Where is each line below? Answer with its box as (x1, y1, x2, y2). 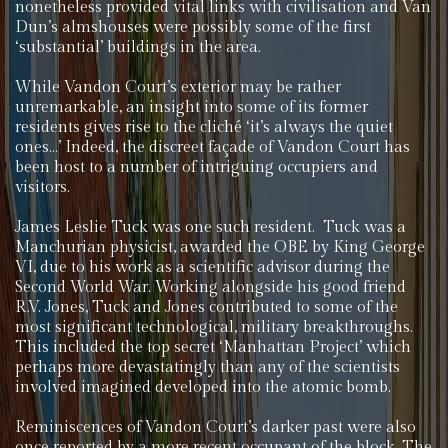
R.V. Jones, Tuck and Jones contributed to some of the (15, 298, 398, 317)
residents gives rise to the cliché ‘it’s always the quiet (15, 118, 393, 137)
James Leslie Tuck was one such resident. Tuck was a (15, 218, 406, 237)
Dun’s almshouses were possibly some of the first (15, 18, 371, 37)
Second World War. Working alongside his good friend (15, 278, 406, 297)
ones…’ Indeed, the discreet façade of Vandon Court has (15, 138, 410, 157)
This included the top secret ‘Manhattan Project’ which (15, 338, 411, 357)
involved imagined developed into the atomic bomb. (15, 378, 391, 397)
